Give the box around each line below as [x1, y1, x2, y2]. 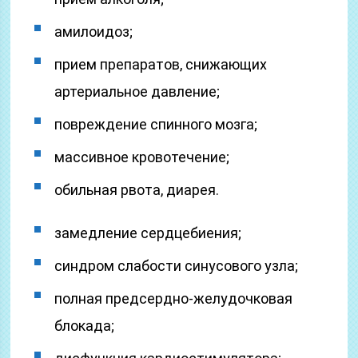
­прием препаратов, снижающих [54, 56, 268, 73]
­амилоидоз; [54, 23, 133, 40]
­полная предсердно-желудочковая [54, 290, 293, 307]
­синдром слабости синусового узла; [54, 257, 299, 274]
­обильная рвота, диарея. [54, 181, 220, 198]
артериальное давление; [54, 83, 221, 100]
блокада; [54, 317, 115, 334]
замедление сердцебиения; [54, 225, 242, 241]
